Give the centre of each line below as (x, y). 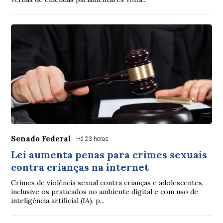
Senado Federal (41, 139)
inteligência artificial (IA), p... (58, 201)
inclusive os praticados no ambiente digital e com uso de (105, 192)
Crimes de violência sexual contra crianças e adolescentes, (108, 183)
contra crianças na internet (80, 167)
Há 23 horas (93, 139)
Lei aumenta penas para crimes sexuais (109, 155)
